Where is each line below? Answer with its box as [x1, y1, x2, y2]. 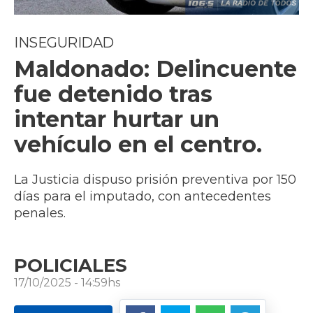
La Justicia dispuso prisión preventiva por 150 [14, 172, 296, 188]
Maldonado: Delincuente [14, 55, 297, 83]
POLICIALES [14, 254, 127, 277]
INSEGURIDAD [14, 34, 114, 52]
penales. [14, 205, 66, 221]
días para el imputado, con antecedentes [14, 189, 271, 205]
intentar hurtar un [14, 105, 219, 133]
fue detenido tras [14, 80, 212, 108]
